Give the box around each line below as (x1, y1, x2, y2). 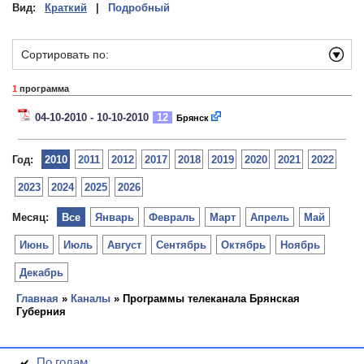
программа (17, 84, 69, 93)
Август (107, 239, 141, 251)
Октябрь (221, 239, 266, 251)
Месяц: (12, 211, 49, 223)
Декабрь (19, 266, 63, 279)
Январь (95, 211, 134, 223)
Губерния (16, 305, 66, 318)
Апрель (250, 211, 289, 223)
